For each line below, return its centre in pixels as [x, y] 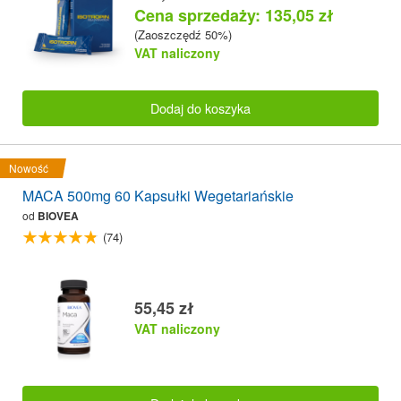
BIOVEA [58, 216]
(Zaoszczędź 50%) [183, 34]
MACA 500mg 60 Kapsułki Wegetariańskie [158, 196]
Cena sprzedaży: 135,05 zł [234, 15]
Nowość [29, 168]
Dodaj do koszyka [200, 108]
